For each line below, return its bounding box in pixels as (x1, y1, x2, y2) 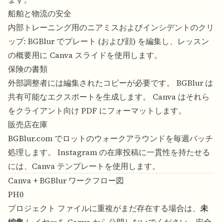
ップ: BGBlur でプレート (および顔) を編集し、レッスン (8, 36, 209, 47)
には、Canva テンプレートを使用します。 (8, 161, 160, 172)
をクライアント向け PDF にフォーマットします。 (8, 105, 186, 116)
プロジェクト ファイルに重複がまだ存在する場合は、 (8, 203, 200, 214)
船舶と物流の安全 (8, 8, 71, 19)
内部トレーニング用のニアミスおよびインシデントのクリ (8, 22, 214, 33)
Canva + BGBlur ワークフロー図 (8, 175, 124, 186)
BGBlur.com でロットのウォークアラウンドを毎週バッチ (8, 133, 213, 144)
